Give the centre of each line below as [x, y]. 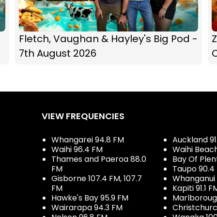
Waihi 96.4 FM [77, 149]
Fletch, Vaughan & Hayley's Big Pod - [108, 39]
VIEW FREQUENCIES [83, 116]
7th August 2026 [57, 53]
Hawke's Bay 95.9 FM [90, 198]
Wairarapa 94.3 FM [87, 207]
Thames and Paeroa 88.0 [99, 159]
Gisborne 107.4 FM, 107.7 [97, 178]
